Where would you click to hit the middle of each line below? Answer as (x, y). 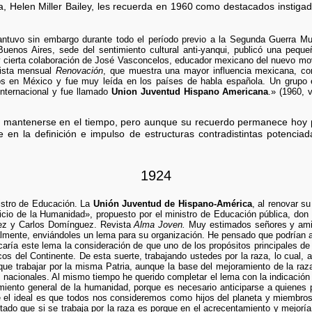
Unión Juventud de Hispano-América (172, 204)
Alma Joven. (160, 225)
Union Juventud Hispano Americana (190, 91)
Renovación (80, 70)
